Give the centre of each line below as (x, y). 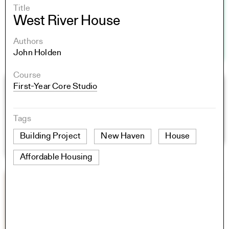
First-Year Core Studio (55, 86)
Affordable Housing (56, 157)
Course (27, 75)
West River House (67, 21)
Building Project (50, 136)
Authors (28, 41)
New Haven (123, 136)
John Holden (38, 53)
